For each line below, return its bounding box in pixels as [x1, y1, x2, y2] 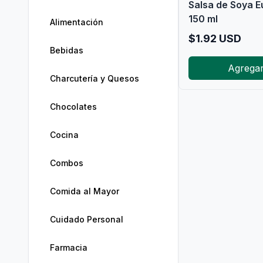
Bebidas [50, 45, 83, 55]
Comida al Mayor [50, 186, 119, 196]
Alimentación [50, 17, 103, 27]
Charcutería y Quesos [50, 73, 139, 83]
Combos [50, 158, 83, 168]
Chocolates [50, 102, 97, 112]
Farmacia [50, 242, 87, 252]
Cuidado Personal [50, 214, 123, 224]
